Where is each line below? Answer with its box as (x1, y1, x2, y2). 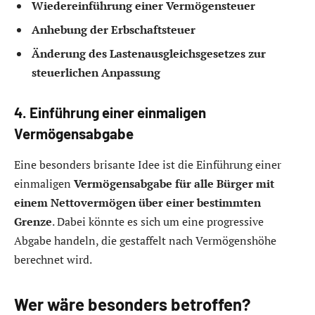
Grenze (14, 213, 52, 229)
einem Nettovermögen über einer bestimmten (14, 194, 261, 210)
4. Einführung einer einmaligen (14, 104, 206, 122)
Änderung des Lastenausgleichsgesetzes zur (32, 45, 266, 61)
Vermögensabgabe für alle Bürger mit (74, 175, 274, 191)
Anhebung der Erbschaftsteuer (32, 21, 195, 37)
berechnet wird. (14, 251, 92, 267)
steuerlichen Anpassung (32, 64, 160, 80)
